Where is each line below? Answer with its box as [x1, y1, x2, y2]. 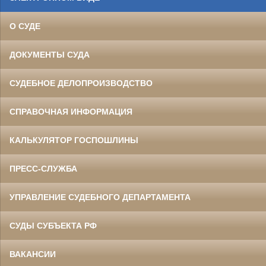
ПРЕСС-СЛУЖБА [9, 163, 77, 173]
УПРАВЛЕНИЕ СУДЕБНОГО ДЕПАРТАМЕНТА [9, 192, 191, 202]
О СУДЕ [9, 21, 40, 31]
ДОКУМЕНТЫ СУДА [9, 49, 90, 59]
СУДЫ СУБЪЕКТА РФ [9, 220, 97, 230]
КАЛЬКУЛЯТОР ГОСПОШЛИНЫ [9, 135, 138, 145]
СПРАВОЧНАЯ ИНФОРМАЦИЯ [9, 106, 132, 116]
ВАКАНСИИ [9, 249, 56, 259]
